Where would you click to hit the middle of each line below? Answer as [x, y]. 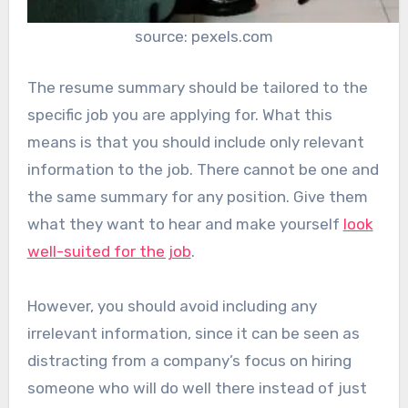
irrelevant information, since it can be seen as [193, 333]
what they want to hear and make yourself [185, 224]
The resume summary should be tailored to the [197, 87]
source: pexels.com [204, 37]
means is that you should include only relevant [195, 142]
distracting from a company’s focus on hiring [189, 360]
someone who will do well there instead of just [197, 388]
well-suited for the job [109, 251]
